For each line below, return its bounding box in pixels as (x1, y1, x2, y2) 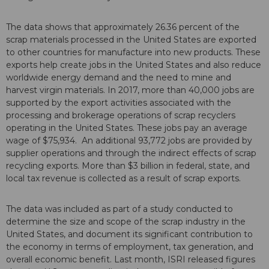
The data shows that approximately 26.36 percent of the (6, 22, 240, 33)
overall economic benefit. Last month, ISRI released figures (6, 254, 255, 265)
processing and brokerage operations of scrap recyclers (6, 110, 235, 121)
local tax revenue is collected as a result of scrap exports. (6, 173, 243, 184)
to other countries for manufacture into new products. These (6, 47, 261, 58)
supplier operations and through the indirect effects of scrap (6, 148, 256, 159)
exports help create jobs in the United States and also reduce (6, 59, 261, 71)
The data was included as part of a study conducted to (6, 204, 233, 215)
